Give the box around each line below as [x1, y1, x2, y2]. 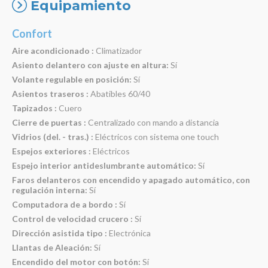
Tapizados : [12, 102, 57, 113]
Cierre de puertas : [12, 117, 86, 127]
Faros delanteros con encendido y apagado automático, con [12, 174, 250, 185]
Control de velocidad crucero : [12, 213, 133, 224]
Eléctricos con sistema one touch [93, 131, 219, 142]
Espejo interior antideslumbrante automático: [12, 160, 196, 170]
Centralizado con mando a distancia [86, 117, 219, 127]
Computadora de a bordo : [12, 199, 117, 209]
